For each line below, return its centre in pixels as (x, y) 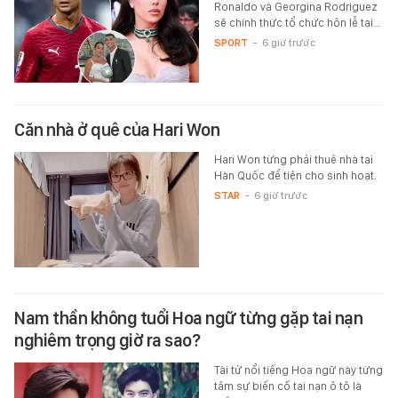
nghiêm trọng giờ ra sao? (107, 340)
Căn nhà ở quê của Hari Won (117, 129)
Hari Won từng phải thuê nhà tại (293, 159)
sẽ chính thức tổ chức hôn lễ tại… (297, 22)
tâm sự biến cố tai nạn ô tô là (287, 386)
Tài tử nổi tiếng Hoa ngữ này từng (298, 370)
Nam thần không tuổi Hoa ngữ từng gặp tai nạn (188, 318)
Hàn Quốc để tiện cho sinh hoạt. (295, 175)
